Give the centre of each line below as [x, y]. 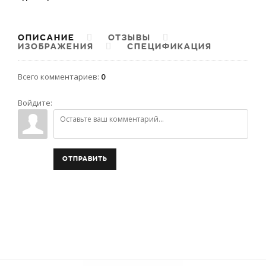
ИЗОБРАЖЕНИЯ [56, 47]
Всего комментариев [58, 77]
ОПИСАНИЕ [46, 38]
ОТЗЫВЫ [129, 38]
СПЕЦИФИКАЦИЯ [170, 47]
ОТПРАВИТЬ [85, 159]
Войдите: [35, 103]
